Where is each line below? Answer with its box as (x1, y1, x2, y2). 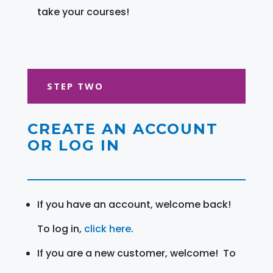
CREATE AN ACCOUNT (27, 119, 218, 138)
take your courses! (37, 4, 129, 19)
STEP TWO (46, 79, 104, 92)
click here (83, 221, 131, 236)
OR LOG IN (27, 136, 120, 154)
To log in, (37, 221, 84, 236)
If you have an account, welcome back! (37, 197, 231, 211)
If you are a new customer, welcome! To (37, 246, 236, 260)
